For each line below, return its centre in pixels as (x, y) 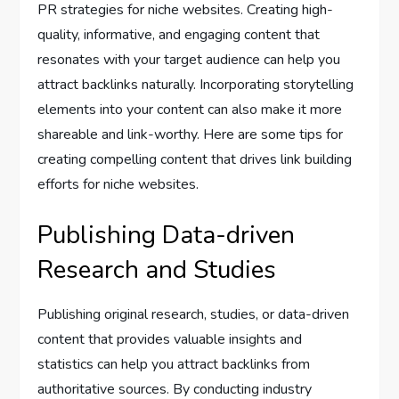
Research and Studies (157, 269)
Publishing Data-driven (167, 235)
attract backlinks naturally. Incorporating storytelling (196, 84)
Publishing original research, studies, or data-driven (194, 314)
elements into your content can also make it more (190, 109)
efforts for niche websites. (118, 184)
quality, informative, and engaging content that (179, 34)
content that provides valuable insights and (170, 339)
